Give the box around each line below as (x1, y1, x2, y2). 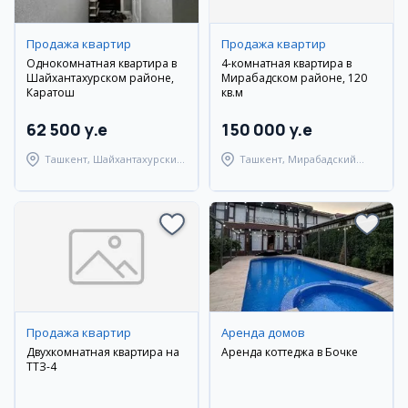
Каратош (26, 85, 75, 100)
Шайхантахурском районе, (26, 70, 174, 86)
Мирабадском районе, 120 (221, 70, 367, 86)
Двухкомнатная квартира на (26, 344, 179, 360)
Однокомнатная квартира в (26, 56, 177, 71)
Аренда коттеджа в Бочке (221, 344, 358, 360)
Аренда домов (221, 324, 305, 341)
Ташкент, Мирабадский (240, 152, 356, 166)
